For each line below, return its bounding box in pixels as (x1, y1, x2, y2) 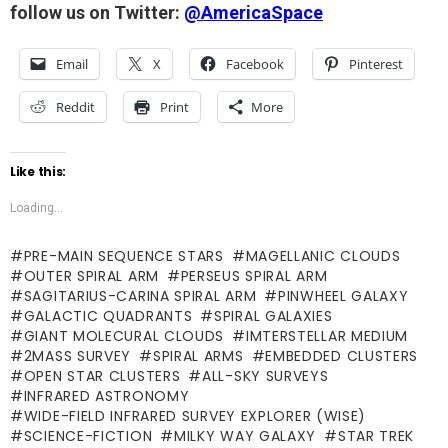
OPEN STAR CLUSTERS (23, 366, 181, 387)
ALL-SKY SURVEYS (202, 366, 329, 387)
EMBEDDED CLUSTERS (265, 346, 419, 367)
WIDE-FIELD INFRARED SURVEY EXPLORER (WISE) (23, 406, 367, 427)
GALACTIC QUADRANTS (23, 306, 193, 327)
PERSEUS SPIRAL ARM (180, 266, 328, 287)
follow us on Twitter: (10, 2, 184, 24)
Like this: (10, 163, 66, 181)
